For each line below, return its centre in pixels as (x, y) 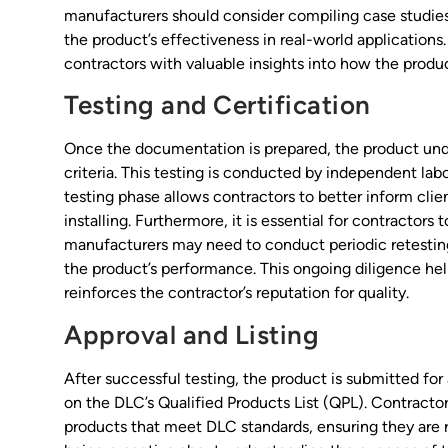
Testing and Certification (217, 105)
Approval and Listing (192, 334)
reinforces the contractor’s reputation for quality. (236, 293)
